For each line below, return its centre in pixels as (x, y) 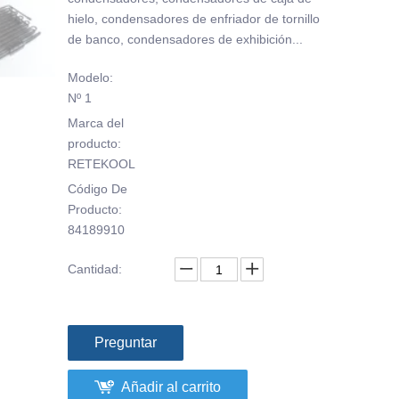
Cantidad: (94, 269)
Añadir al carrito (171, 387)
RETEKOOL (101, 164)
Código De (97, 189)
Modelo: (90, 77)
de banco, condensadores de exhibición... (185, 39)
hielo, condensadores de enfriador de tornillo (193, 19)
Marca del (95, 123)
